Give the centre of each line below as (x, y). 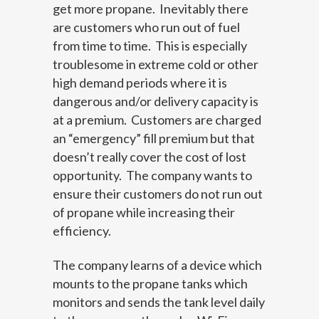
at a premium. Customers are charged (157, 119)
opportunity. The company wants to (152, 175)
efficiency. (82, 230)
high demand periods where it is (140, 82)
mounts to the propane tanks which (150, 283)
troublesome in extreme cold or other (156, 64)
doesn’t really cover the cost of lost (150, 156)
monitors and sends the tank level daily (159, 302)
